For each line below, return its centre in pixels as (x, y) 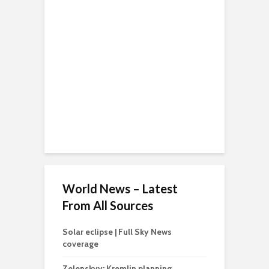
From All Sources (108, 206)
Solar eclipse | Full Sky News (117, 232)
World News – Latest (120, 189)
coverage (80, 244)
